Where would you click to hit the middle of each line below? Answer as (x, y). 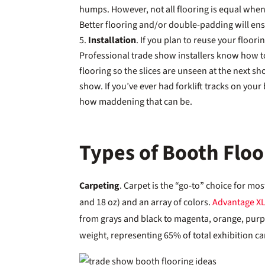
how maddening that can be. (137, 101)
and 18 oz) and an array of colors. (146, 202)
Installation (112, 40)
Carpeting (100, 185)
